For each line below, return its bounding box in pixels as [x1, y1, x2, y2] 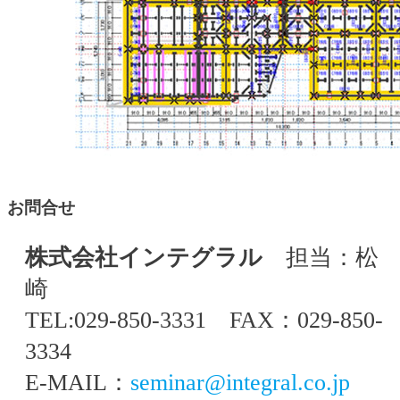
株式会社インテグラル [25, 245, 262, 271]
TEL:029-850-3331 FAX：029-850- [25, 307, 383, 334]
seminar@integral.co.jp [130, 370, 350, 396]
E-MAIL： [25, 370, 130, 396]
